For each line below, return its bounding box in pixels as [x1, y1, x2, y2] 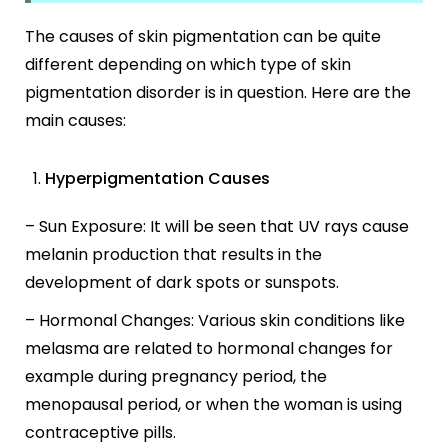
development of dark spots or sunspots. [25, 271, 339, 294]
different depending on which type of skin [25, 53, 351, 76]
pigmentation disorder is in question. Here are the [25, 81, 411, 104]
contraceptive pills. [25, 421, 176, 444]
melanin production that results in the [25, 243, 322, 266]
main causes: [25, 109, 126, 132]
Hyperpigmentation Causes [45, 167, 270, 190]
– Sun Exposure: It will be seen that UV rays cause [25, 215, 409, 238]
